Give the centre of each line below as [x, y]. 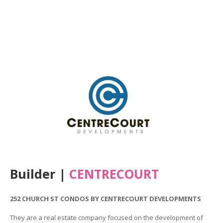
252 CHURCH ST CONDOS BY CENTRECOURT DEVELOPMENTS [105, 198]
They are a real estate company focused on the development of [106, 217]
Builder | [39, 174]
